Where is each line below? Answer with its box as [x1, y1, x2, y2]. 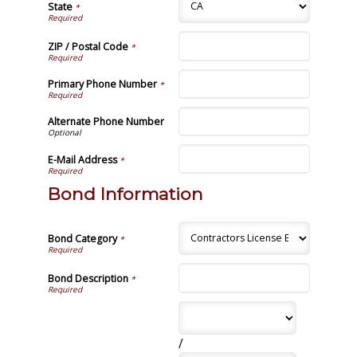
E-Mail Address [47, 152, 117, 167]
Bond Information [47, 183, 203, 205]
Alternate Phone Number [47, 115, 164, 129]
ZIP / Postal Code [47, 39, 128, 53]
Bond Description [47, 271, 128, 285]
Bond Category [47, 232, 117, 246]
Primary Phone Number [47, 77, 157, 92]
